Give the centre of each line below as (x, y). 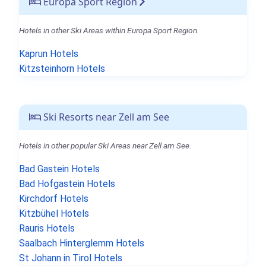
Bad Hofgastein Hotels (67, 183)
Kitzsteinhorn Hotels (62, 68)
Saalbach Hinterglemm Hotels (82, 243)
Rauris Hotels (47, 228)
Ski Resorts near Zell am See (105, 117)
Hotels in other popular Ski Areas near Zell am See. (105, 145)
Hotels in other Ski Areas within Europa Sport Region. (109, 30)
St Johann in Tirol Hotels (71, 258)
